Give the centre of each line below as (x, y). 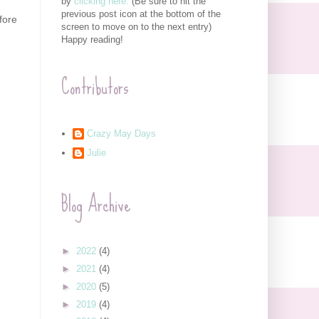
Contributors (95, 87)
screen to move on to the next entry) (136, 27)
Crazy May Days (122, 134)
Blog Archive (96, 205)
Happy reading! (92, 40)
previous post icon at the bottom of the (141, 14)
